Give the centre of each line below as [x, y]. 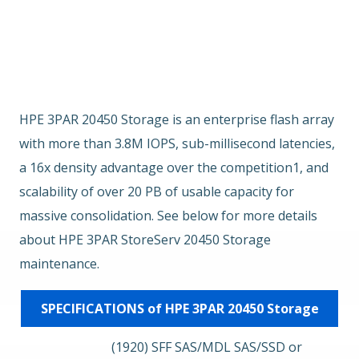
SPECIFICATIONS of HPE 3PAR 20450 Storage [179, 309]
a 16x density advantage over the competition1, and [174, 168]
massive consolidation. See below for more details [168, 216]
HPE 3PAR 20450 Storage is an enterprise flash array [177, 120]
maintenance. [59, 264]
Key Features [136, 12]
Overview [50, 12]
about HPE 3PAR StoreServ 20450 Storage [145, 240]
